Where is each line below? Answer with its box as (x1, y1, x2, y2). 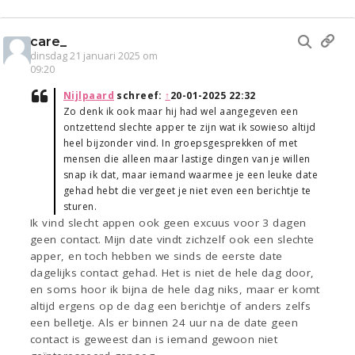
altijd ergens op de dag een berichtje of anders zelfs (30, 299, 311, 314)
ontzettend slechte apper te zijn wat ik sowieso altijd (63, 120, 316, 135)
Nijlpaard (63, 89, 114, 103)
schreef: (113, 89, 166, 103)
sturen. (63, 200, 97, 214)
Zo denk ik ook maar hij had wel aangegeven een (63, 105, 299, 119)
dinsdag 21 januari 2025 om (30, 49, 158, 63)
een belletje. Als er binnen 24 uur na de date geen (30, 315, 299, 330)
